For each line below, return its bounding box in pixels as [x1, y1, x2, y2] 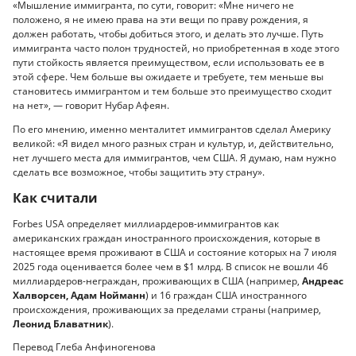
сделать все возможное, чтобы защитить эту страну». [13, 164, 265, 179]
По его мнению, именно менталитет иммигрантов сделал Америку [13, 122, 331, 136]
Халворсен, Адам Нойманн [13, 288, 145, 302]
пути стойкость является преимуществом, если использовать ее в [13, 56, 324, 70]
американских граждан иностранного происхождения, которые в [13, 230, 320, 245]
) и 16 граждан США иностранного [145, 288, 307, 302]
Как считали [13, 189, 98, 207]
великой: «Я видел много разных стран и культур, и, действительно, [13, 136, 334, 150]
